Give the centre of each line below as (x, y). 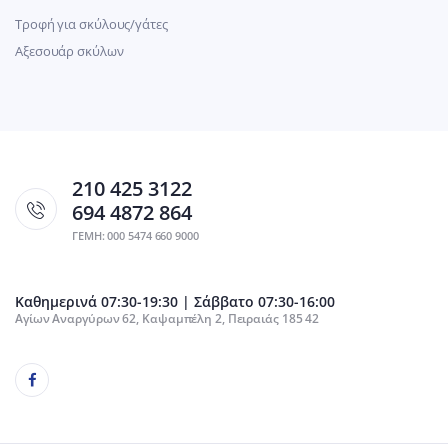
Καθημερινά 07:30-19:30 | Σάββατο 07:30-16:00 (175, 301)
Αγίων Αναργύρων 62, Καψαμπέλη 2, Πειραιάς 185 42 (167, 318)
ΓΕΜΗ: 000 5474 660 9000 (135, 235)
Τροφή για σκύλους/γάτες (91, 23)
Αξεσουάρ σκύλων (69, 50)
